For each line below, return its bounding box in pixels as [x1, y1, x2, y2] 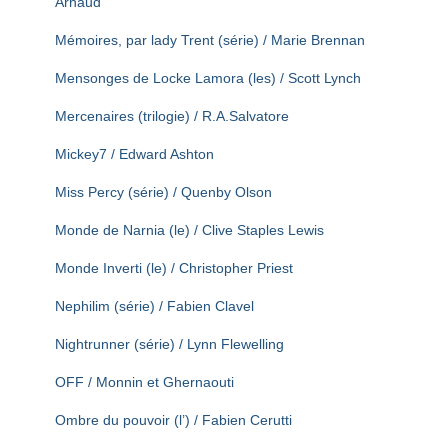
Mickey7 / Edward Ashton [55, 146, 214, 162]
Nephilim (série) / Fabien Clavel [55, 298, 254, 314]
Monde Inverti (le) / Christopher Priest [55, 260, 293, 276]
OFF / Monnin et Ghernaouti [55, 374, 234, 390]
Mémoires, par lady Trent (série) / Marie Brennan [55, 32, 365, 48]
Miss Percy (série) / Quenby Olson [55, 184, 272, 200]
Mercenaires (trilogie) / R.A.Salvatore [55, 108, 289, 124]
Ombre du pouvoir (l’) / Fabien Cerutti [55, 412, 292, 428]
